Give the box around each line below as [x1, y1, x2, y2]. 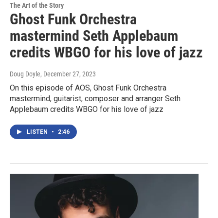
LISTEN [27, 128, 49, 136]
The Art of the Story [10, 1, 64, 10]
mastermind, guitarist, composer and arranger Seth [10, 94, 181, 104]
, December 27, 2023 [40, 70, 96, 78]
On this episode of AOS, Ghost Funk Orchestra [10, 83, 166, 93]
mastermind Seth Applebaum [10, 27, 178, 45]
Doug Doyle [10, 70, 40, 78]
